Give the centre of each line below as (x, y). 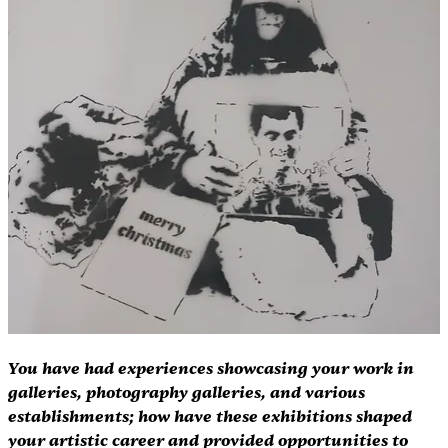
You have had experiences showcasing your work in (212, 368)
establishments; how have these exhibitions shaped (211, 416)
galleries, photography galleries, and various (188, 392)
